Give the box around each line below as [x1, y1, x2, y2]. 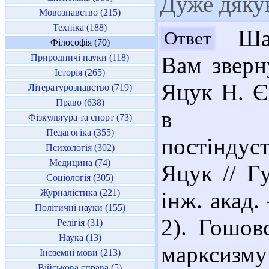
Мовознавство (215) [39, 7, 121, 17]
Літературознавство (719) [28, 82, 132, 92]
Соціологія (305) [46, 172, 113, 183]
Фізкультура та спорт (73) [28, 112, 132, 122]
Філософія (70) [50, 37, 110, 47]
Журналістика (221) [40, 187, 120, 198]
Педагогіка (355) [46, 127, 114, 138]
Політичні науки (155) [34, 202, 125, 213]
